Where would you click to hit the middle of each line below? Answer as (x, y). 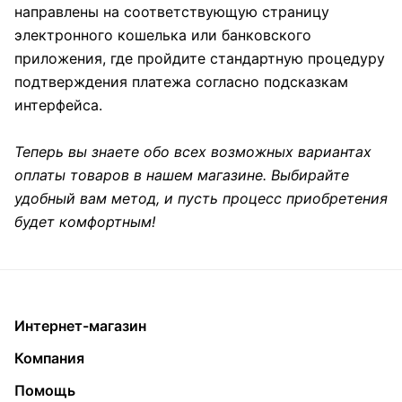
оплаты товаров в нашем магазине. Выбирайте (182, 175)
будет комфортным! (85, 222)
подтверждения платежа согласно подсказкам (181, 82)
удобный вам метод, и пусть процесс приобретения (201, 198)
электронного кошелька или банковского (163, 35)
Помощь (45, 390)
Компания (49, 358)
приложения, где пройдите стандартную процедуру (200, 58)
